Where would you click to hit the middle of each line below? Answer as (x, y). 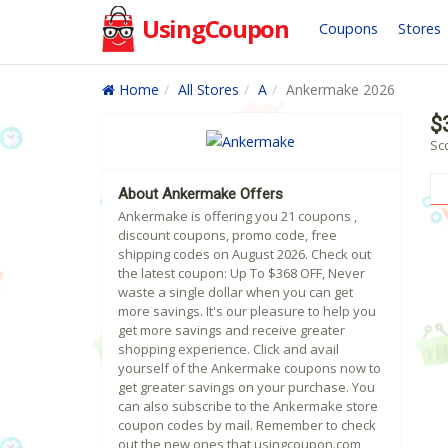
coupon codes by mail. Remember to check (247, 425)
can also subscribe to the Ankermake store (248, 406)
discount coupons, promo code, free (227, 235)
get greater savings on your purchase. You (246, 387)
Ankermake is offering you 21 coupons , (237, 216)
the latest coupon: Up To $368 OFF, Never (241, 273)
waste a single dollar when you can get (235, 292)
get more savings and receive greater (231, 330)
